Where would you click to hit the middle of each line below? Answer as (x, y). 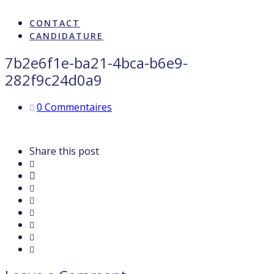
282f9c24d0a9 (54, 80)
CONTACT (55, 23)
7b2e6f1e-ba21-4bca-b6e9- (96, 62)
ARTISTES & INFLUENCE (90, 10)
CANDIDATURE (66, 36)
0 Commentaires (74, 107)
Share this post (64, 151)
